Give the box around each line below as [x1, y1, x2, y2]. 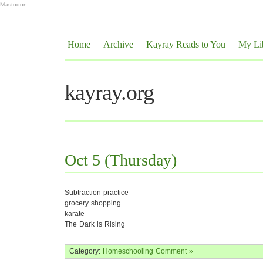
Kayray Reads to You [146, 39, 225, 49]
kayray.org [65, 80, 154, 104]
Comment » [156, 247, 193, 255]
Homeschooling [103, 247, 153, 255]
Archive [103, 39, 133, 49]
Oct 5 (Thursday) [65, 151, 177, 169]
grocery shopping [65, 199, 121, 207]
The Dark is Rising [65, 220, 125, 228]
